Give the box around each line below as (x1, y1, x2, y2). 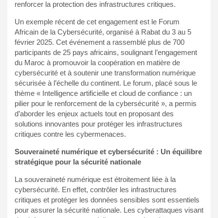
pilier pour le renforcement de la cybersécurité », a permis (15, 99, 197, 108)
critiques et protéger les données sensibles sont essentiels (15, 195, 200, 204)
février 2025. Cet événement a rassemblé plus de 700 (15, 37, 184, 46)
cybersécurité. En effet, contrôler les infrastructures (15, 185, 177, 194)
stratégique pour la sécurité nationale (15, 157, 141, 166)
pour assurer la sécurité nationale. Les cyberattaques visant (15, 205, 203, 214)
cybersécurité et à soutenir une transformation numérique (15, 68, 196, 77)
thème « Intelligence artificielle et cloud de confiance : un (15, 89, 192, 97)
